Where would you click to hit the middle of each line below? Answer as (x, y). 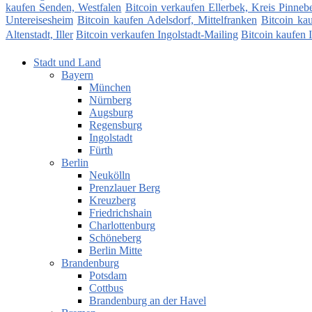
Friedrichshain (120, 213)
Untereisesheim (39, 20)
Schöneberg (115, 238)
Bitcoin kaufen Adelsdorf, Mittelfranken (167, 20)
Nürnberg (110, 100)
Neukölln (110, 175)
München (110, 88)
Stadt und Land (67, 63)
